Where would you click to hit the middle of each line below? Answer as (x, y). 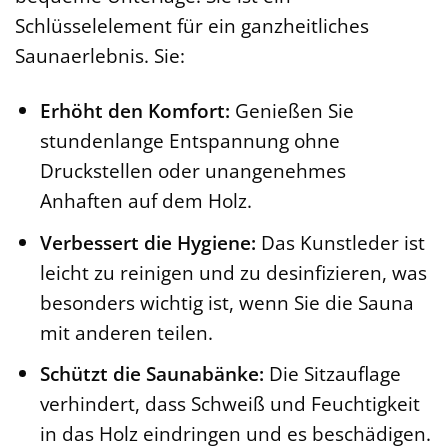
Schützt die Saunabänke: (151, 374)
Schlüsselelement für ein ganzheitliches (192, 26)
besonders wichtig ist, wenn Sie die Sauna (226, 302)
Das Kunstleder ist (340, 242)
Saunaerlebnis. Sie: (100, 56)
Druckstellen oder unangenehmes (192, 171)
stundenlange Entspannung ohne (189, 141)
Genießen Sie (291, 111)
